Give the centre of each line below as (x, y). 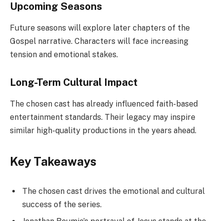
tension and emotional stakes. (64, 54)
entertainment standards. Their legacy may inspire (103, 117)
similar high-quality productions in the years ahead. (103, 130)
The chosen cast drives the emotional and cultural (113, 191)
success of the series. (62, 204)
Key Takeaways (53, 162)
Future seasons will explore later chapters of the (100, 28)
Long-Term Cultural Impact (74, 82)
